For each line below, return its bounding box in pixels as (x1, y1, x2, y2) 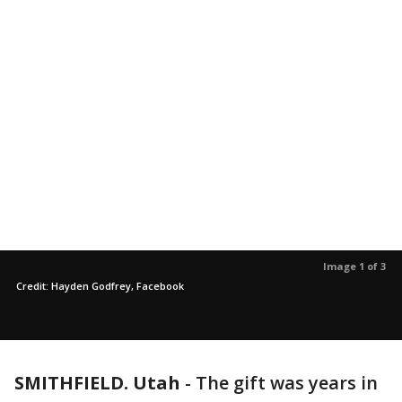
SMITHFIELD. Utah (14, 371, 180, 395)
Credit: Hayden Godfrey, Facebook (16, 279, 184, 293)
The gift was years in (196, 371, 378, 395)
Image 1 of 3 (323, 259, 386, 273)
